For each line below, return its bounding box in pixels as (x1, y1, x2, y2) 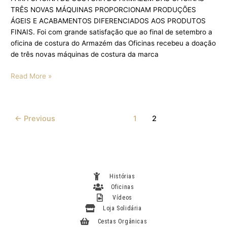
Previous (22, 114, 56, 124)
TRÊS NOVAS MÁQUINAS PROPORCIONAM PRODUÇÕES (11, 6, 197, 14)
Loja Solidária (103, 204, 142, 212)
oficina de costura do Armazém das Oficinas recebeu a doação (11, 39, 216, 48)
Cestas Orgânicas (97, 217, 147, 225)
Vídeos (112, 194, 132, 201)
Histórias (109, 172, 135, 180)
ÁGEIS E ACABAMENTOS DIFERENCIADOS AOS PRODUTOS (11, 17, 206, 25)
